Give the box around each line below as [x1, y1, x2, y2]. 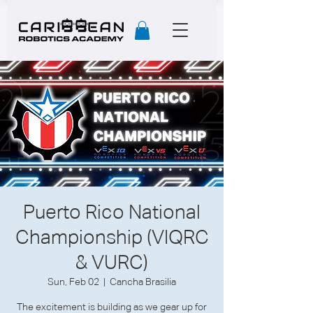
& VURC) [75, 254, 148, 274]
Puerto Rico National [23, 203, 201, 224]
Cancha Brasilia [110, 277, 176, 288]
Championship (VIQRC [15, 228, 209, 249]
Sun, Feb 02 [48, 277, 99, 288]
